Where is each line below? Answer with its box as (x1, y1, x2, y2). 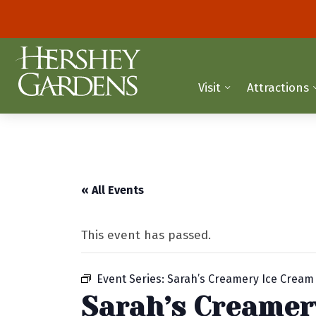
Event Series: (97, 272, 168, 286)
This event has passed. (81, 228, 212, 243)
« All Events (81, 183, 145, 197)
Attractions (247, 80, 310, 95)
